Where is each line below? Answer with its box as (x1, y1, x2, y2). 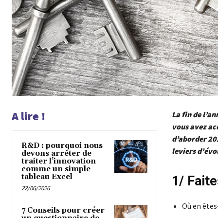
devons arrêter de (21, 148, 91, 158)
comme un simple (21, 164, 91, 174)
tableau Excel (21, 172, 73, 182)
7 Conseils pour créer (21, 205, 105, 215)
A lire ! (12, 108, 45, 124)
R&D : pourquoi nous (21, 141, 103, 150)
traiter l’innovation (21, 156, 96, 166)
